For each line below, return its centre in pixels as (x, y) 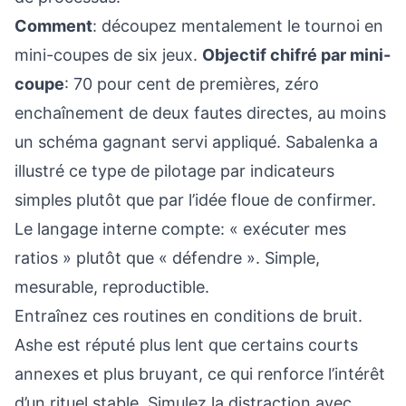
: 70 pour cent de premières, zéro (192, 84)
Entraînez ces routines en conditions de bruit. (188, 316)
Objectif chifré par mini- (296, 55)
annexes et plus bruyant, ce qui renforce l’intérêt (200, 374)
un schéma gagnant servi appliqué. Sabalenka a (196, 142)
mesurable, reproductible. (112, 287)
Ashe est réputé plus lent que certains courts (186, 345)
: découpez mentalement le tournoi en (238, 26)
